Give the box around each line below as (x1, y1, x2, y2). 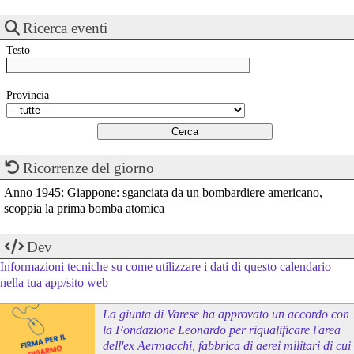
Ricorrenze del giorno (22, 159, 154, 176)
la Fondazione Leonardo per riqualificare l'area (103, 323, 341, 337)
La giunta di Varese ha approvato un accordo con (103, 307, 349, 322)
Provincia (6, 88, 49, 102)
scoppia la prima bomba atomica (3, 201, 164, 216)
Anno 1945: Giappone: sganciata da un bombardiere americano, (3, 186, 322, 200)
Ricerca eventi (22, 19, 107, 36)
